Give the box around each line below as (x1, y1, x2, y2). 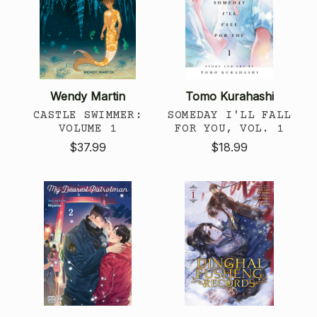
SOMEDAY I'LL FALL (167, 108, 292, 122)
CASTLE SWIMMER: (33, 108, 142, 122)
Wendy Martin (50, 88, 125, 103)
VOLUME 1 (59, 122, 117, 135)
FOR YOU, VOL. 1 (175, 122, 284, 135)
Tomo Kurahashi (185, 88, 274, 103)
